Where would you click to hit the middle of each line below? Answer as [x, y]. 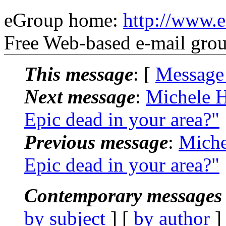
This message [79, 74]
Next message [80, 96]
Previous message [96, 142]
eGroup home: [64, 20]
